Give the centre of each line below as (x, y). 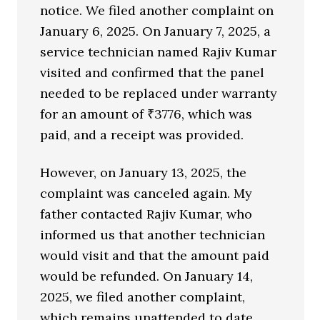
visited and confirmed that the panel (152, 72)
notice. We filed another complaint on (157, 10)
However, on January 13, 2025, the (144, 172)
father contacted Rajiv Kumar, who (146, 214)
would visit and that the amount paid (155, 255)
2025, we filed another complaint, (143, 297)
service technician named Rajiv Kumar (159, 52)
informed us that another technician (153, 235)
